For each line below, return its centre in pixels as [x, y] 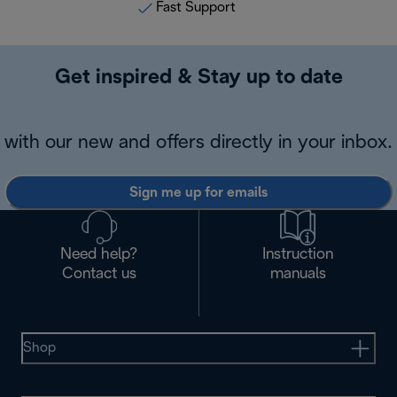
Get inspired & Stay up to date [198, 78]
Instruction [298, 255]
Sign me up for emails [198, 192]
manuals [298, 275]
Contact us [99, 275]
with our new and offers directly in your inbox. [198, 143]
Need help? [99, 255]
